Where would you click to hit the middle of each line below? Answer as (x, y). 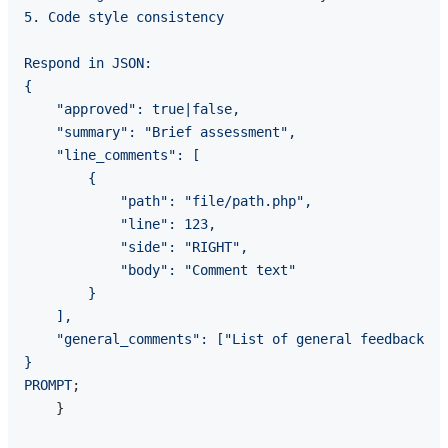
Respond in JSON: (88, 63)
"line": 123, (120, 224)
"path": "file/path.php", (168, 201)
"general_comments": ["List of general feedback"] (232, 339)
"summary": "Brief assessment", (160, 132)
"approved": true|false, (132, 109)
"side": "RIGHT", (136, 247)
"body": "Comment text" (160, 270)
